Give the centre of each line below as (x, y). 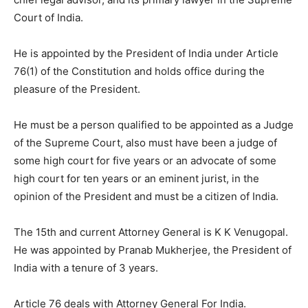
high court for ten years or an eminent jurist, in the (136, 178)
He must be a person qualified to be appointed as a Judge (154, 125)
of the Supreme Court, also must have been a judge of (145, 143)
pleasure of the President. (77, 89)
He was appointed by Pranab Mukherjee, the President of (153, 250)
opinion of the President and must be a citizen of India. (146, 196)
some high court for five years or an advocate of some (145, 161)
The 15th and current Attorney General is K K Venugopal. (151, 232)
